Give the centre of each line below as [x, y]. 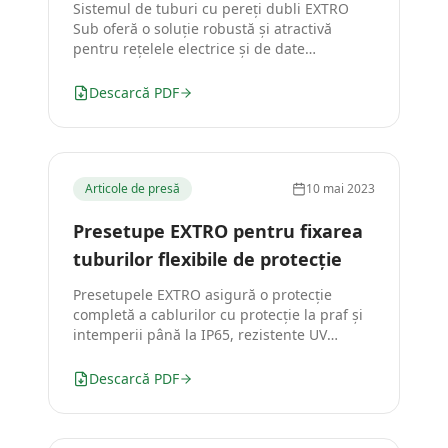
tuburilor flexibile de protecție [207, 259]
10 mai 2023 [340, 188]
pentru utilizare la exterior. [162, 354]
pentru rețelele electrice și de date [189, 48]
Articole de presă [132, 188]
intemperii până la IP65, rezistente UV [200, 334]
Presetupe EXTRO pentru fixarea [218, 231]
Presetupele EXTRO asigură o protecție [202, 294]
